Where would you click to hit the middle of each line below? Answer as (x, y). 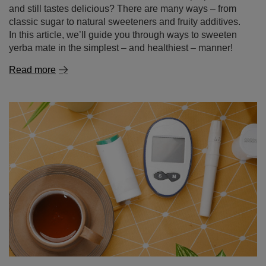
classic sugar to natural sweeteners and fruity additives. (125, 22)
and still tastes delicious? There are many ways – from (123, 9)
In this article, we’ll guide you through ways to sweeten (123, 35)
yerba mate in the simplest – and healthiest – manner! (121, 48)
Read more (32, 70)
